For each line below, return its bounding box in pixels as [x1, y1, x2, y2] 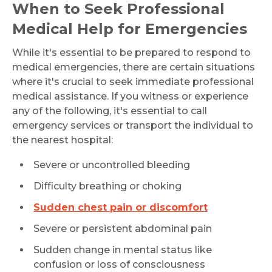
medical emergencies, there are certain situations [12, 61, 255, 73]
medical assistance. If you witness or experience [12, 90, 248, 102]
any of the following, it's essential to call [12, 105, 207, 117]
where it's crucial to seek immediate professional [12, 76, 254, 87]
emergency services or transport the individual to [12, 120, 253, 131]
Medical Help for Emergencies [12, 20, 247, 38]
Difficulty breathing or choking [33, 180, 182, 192]
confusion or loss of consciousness [33, 259, 205, 270]
